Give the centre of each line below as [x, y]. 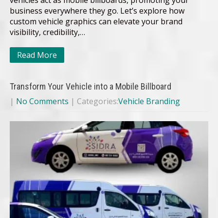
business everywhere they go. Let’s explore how [97, 11]
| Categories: [94, 101]
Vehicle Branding [149, 101]
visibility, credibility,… [47, 32]
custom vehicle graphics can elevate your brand [96, 22]
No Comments [42, 101]
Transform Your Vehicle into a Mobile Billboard [91, 87]
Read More [37, 55]
